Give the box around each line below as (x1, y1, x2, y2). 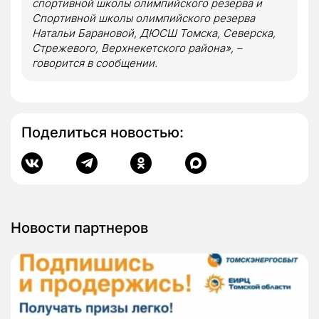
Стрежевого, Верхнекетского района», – (32, 41, 242, 55)
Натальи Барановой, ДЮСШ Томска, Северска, (32, 26, 276, 40)
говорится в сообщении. (32, 56, 160, 70)
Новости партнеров (11, 219, 148, 236)
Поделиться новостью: (21, 123, 184, 141)
